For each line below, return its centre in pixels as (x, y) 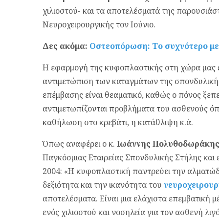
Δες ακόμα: (66, 46)
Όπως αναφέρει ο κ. (80, 144)
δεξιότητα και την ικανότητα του (103, 185)
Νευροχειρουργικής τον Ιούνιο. (99, 24)
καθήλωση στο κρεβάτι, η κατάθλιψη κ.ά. (119, 122)
